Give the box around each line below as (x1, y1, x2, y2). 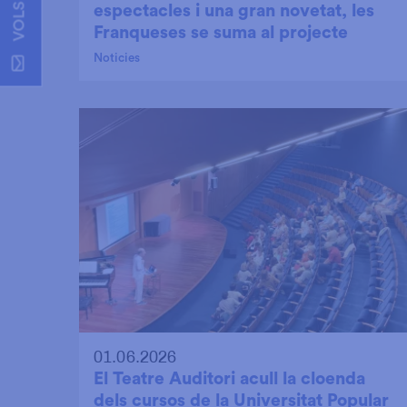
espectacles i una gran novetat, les (94, 2, 374, 21)
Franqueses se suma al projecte (94, 24, 348, 43)
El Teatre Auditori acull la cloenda (94, 369, 365, 388)
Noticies (94, 52, 140, 65)
